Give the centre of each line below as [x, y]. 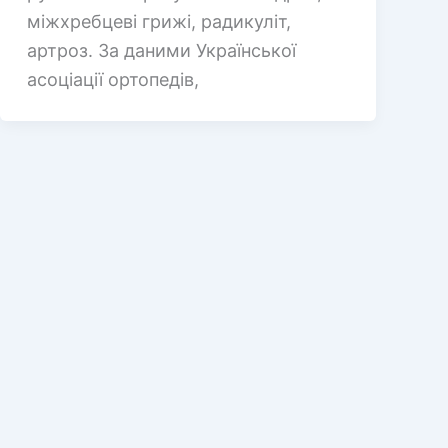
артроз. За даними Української [161, 50]
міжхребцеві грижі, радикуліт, [158, 21]
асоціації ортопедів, [112, 79]
